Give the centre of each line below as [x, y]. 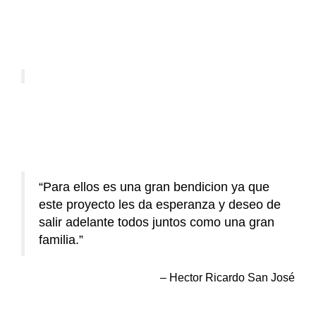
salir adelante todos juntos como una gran [157, 222]
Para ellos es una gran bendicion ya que [156, 187]
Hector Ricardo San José [232, 277]
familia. [59, 239]
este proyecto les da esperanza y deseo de [160, 204]
